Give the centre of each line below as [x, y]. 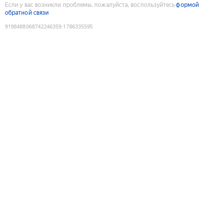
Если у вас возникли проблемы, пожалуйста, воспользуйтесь [90, 5]
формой [187, 5]
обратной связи [27, 13]
